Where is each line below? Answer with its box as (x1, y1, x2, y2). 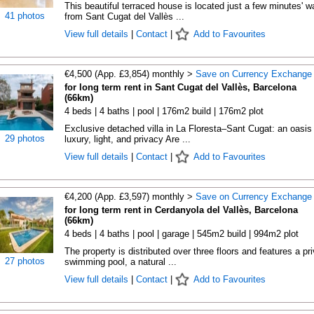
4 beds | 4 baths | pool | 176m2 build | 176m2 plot (64, 106, 264, 116)
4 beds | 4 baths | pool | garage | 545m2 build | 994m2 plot (64, 228, 299, 239)
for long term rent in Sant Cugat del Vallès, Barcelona (64, 82, 296, 93)
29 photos (5, 133, 45, 144)
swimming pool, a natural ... (64, 257, 177, 267)
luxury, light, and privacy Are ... (64, 134, 191, 144)
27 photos (5, 256, 45, 266)
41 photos (5, 11, 45, 21)
